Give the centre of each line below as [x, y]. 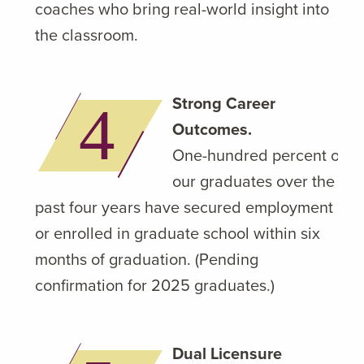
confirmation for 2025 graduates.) [155, 285]
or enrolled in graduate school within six [178, 233]
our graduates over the [253, 181]
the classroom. [87, 35]
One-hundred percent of [258, 155]
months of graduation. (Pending [147, 259]
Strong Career [224, 103]
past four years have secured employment [184, 207]
